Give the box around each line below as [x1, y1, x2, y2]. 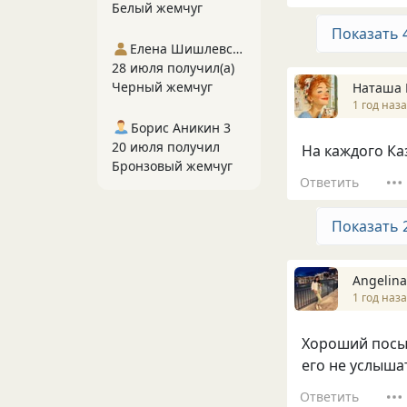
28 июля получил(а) [112, 59, 234, 76]
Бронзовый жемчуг [112, 157, 233, 174]
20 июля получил [112, 138, 220, 155]
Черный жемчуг [112, 78, 213, 95]
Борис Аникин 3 [131, 119, 231, 136]
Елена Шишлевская [232, 40, 243, 57]
